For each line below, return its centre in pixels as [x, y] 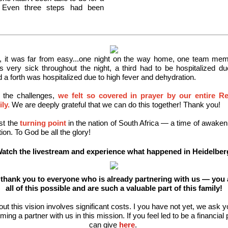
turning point [43, 123]
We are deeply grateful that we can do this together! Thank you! [115, 105]
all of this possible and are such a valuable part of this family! [114, 188]
